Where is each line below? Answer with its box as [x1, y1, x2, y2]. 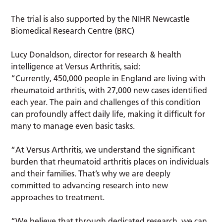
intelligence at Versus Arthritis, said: [11, 61, 141, 71]
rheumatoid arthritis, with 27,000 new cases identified [11, 85, 208, 95]
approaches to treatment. [11, 192, 107, 202]
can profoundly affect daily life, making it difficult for [11, 109, 206, 119]
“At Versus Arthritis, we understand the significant [11, 144, 195, 155]
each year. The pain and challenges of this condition [11, 97, 201, 107]
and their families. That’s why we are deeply [11, 168, 171, 178]
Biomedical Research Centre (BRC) [11, 25, 135, 36]
